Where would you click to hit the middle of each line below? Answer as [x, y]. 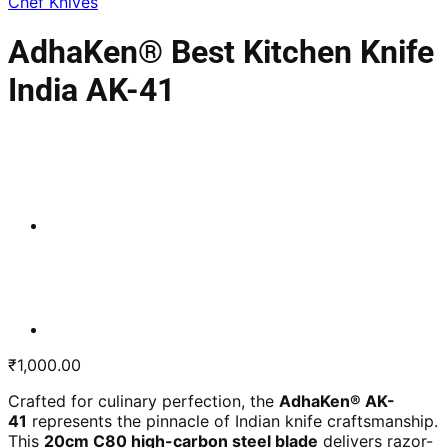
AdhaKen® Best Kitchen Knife [221, 52]
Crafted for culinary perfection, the [143, 400]
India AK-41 [91, 90]
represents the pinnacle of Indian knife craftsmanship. [232, 420]
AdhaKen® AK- [337, 400]
